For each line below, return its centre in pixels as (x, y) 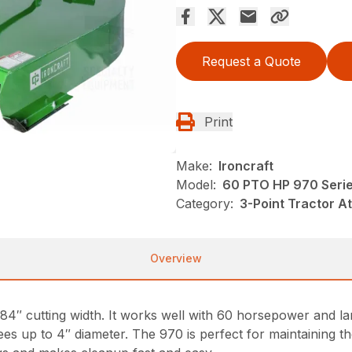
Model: (196, 185)
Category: (205, 204)
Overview (176, 258)
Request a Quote (251, 62)
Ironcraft (246, 166)
